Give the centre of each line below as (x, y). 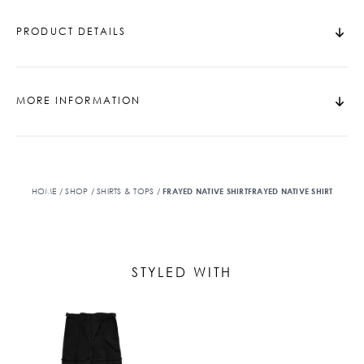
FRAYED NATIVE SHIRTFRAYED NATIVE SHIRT (248, 191)
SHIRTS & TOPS (126, 191)
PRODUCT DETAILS (71, 31)
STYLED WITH (182, 272)
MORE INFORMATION (79, 100)
